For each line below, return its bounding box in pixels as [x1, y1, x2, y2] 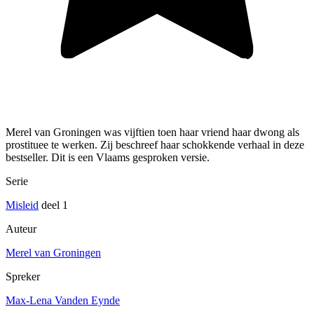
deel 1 [39, 198, 68, 211]
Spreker [6, 270, 40, 282]
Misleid [6, 198, 39, 211]
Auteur [6, 222, 36, 235]
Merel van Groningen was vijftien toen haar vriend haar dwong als [6, 125, 299, 138]
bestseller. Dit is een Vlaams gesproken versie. [6, 151, 210, 163]
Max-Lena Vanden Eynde [6, 294, 120, 306]
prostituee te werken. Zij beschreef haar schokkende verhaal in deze [6, 138, 304, 151]
